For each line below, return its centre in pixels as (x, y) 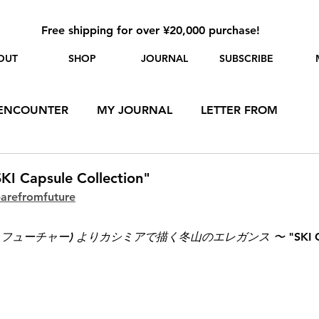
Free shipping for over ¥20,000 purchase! (151, 30)
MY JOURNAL (135, 110)
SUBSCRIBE (246, 58)
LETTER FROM (239, 110)
